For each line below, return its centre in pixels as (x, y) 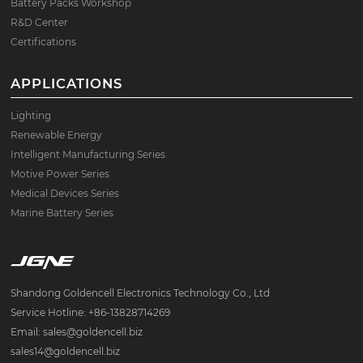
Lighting (31, 116)
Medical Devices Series (65, 194)
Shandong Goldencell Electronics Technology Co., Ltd (141, 293)
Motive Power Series (60, 174)
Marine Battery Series (62, 213)
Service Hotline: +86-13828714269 (91, 312)
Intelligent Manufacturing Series (88, 155)
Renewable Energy (57, 135)
